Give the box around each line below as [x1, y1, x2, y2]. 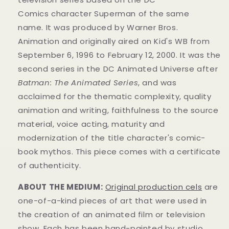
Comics [18, 8, 52, 19]
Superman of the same [94, 8, 190, 19]
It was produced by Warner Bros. [43, 22, 178, 33]
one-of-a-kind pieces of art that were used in [18, 195, 208, 207]
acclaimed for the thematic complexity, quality [18, 91, 212, 102]
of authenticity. [18, 160, 81, 171]
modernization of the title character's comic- [18, 132, 206, 144]
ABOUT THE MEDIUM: [18, 181, 103, 193]
